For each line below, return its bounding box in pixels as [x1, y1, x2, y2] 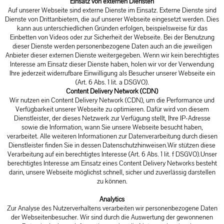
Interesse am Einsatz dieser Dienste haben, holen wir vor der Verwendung [10, 59, 214, 69]
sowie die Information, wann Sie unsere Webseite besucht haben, [21, 122, 203, 132]
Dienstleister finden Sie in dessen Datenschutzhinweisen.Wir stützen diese [8, 140, 215, 150]
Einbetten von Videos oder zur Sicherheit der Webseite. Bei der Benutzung [9, 32, 214, 42]
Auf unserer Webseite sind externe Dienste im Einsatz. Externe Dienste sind [7, 5, 216, 15]
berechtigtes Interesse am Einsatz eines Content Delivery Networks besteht [7, 158, 217, 168]
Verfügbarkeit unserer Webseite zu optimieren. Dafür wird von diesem [15, 104, 209, 114]
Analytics [99, 194, 124, 204]
